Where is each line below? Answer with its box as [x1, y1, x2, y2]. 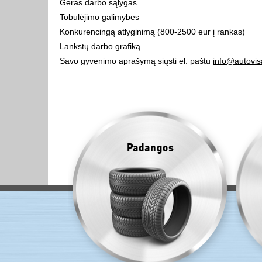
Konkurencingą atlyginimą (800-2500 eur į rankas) [60, 27, 245, 36]
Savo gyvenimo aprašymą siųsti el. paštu [60, 56, 213, 65]
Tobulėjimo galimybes [60, 12, 139, 22]
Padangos [127, 140, 174, 155]
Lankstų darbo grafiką [60, 42, 140, 51]
